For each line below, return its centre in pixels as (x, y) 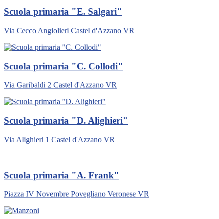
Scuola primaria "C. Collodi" (64, 66)
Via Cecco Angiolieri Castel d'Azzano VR (69, 31)
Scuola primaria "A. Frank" (62, 175)
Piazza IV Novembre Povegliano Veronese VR (77, 194)
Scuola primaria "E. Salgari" (63, 12)
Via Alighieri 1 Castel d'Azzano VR (59, 139)
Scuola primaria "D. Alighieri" (66, 121)
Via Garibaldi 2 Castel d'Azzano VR (60, 85)
